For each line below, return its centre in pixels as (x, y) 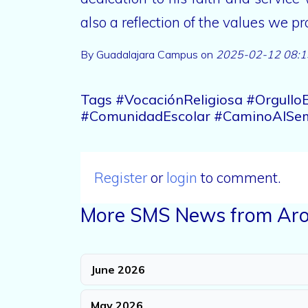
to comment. (239, 178)
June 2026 (118, 270)
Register (121, 178)
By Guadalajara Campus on (148, 55)
